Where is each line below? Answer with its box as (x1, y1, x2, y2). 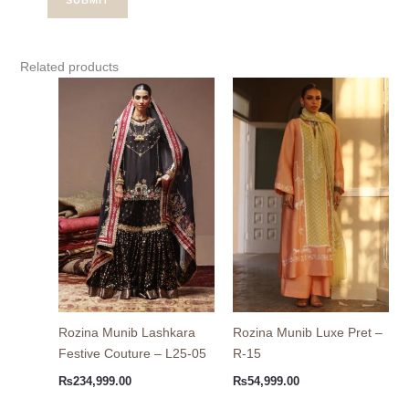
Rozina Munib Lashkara (58, 325, 195, 341)
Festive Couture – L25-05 (58, 346, 206, 362)
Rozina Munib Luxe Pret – (233, 325, 383, 341)
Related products (19, 58, 119, 74)
